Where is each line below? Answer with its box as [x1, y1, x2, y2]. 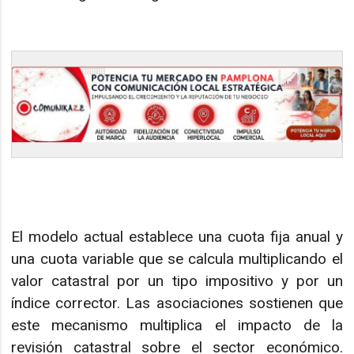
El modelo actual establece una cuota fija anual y [11, 227, 343, 246]
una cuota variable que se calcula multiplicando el [11, 249, 343, 268]
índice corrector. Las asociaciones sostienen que [11, 293, 343, 312]
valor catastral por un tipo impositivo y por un [11, 271, 343, 290]
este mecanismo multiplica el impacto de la [11, 315, 343, 334]
